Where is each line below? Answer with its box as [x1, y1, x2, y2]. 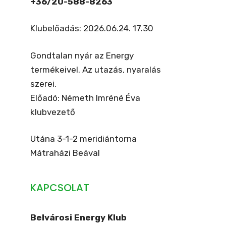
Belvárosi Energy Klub [30, 212, 127, 222]
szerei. [30, 78, 56, 89]
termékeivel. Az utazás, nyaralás [30, 64, 161, 75]
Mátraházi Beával [30, 148, 100, 158]
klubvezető [30, 106, 75, 117]
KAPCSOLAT [30, 181, 89, 195]
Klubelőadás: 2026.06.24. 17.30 [30, 23, 153, 33]
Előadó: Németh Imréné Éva [30, 92, 140, 103]
